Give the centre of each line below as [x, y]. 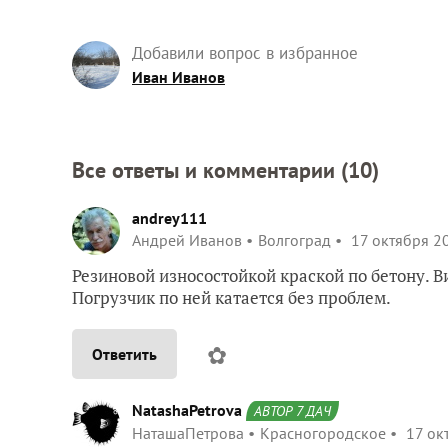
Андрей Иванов [187, 240]
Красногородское [323, 433]
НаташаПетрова [188, 433]
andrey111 [169, 218]
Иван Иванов [178, 77]
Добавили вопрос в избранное [245, 53]
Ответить [124, 354]
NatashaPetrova [187, 410]
